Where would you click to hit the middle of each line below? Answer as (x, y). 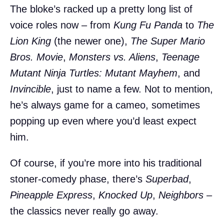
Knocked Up (125, 195)
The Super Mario (168, 41)
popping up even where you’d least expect (103, 121)
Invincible (30, 89)
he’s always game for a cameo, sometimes (105, 105)
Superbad (167, 179)
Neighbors (181, 195)
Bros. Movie (36, 57)
